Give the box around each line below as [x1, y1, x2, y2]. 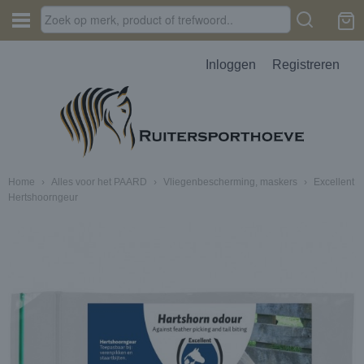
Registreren [272, 58, 340, 71]
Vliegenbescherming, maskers [163, 176, 297, 188]
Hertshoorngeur [8, 192, 78, 203]
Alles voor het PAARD [51, 176, 147, 188]
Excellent [314, 176, 354, 188]
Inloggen [206, 58, 256, 71]
